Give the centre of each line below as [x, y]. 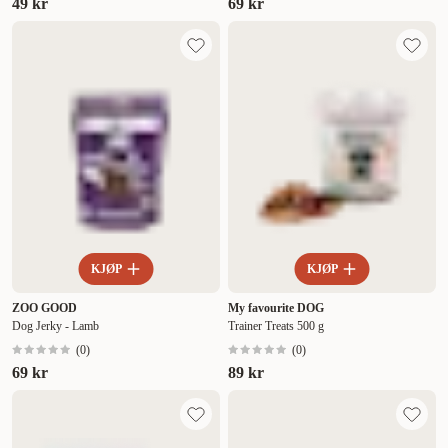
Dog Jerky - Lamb [55, 326]
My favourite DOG [276, 308]
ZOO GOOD [44, 308]
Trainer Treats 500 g [276, 326]
